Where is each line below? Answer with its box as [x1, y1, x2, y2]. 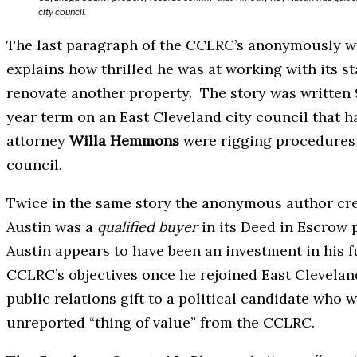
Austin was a [6, 218, 97, 237]
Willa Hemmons [69, 131, 179, 151]
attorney [6, 131, 69, 151]
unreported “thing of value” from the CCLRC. [6, 313, 315, 332]
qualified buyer [97, 218, 198, 237]
